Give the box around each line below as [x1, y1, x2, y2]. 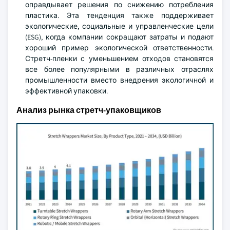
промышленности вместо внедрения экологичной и [25, 75, 214, 85]
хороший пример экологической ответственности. [25, 43, 214, 52]
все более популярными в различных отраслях [25, 65, 214, 74]
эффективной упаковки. [25, 86, 108, 95]
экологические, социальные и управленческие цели [25, 22, 214, 31]
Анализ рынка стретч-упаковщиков [16, 105, 161, 116]
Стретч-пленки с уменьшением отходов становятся [25, 54, 214, 63]
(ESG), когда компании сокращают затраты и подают [25, 32, 214, 42]
